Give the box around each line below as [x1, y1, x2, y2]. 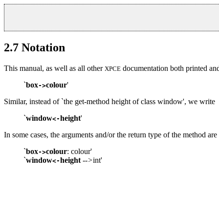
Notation [22, 41, 65, 54]
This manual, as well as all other [4, 64, 105, 72]
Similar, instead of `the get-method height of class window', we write [4, 97, 215, 106]
